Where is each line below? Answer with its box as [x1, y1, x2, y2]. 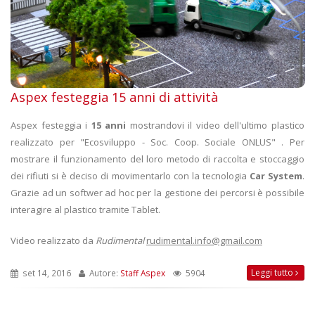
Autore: [87, 267, 120, 279]
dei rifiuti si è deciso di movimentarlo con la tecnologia [11, 169, 250, 183]
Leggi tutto [251, 266, 295, 279]
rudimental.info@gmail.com [146, 234, 262, 247]
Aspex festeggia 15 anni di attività [11, 89, 218, 106]
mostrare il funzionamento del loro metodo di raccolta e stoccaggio [11, 153, 304, 166]
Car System [249, 169, 303, 183]
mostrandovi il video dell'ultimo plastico [126, 119, 305, 132]
